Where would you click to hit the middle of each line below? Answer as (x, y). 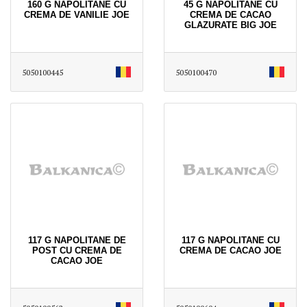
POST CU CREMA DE (77, 250)
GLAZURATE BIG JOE (230, 25)
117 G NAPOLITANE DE (77, 240)
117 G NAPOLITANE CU (230, 240)
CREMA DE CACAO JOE (230, 250)
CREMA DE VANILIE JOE (77, 14)
